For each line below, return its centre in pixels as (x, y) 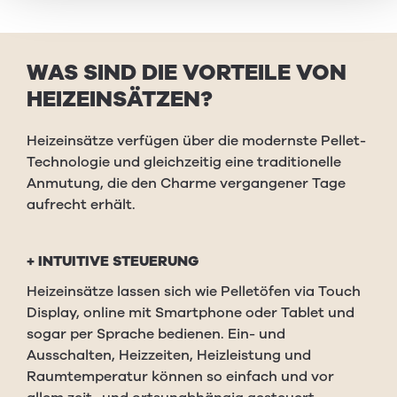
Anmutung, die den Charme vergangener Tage (186, 183)
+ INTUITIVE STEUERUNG (113, 261)
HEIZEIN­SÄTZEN (113, 99)
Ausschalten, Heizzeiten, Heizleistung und (169, 355)
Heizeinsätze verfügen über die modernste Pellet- (196, 141)
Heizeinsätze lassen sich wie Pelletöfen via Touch (194, 292)
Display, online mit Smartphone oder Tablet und (191, 313)
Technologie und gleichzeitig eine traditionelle (184, 162)
